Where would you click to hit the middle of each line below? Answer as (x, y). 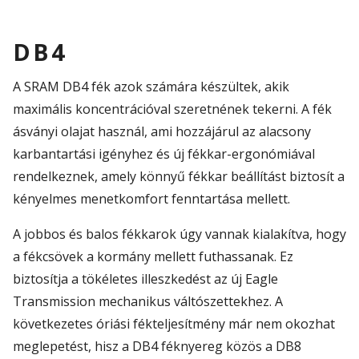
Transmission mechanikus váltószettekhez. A (148, 302)
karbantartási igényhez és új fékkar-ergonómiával (164, 154)
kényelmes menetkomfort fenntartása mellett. (153, 199)
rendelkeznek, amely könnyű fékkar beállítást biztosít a (179, 177)
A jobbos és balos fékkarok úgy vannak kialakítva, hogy (179, 234)
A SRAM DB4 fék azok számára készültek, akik (151, 87)
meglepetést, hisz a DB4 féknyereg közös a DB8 (157, 347)
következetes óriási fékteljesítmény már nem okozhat (174, 324)
